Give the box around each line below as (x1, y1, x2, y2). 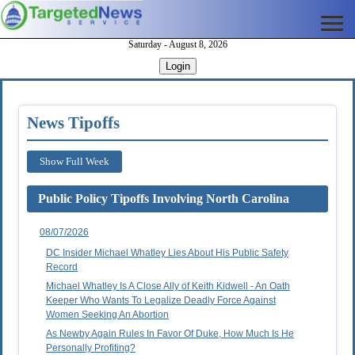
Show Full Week (40, 155, 109, 168)
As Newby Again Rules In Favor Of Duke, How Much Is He (46, 328, 294, 340)
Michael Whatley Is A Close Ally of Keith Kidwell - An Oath (46, 281, 290, 292)
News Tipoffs (27, 113, 120, 133)
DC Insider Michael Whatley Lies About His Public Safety (46, 247, 288, 259)
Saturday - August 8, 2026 (128, 39, 227, 51)
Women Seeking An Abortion (46, 309, 169, 321)
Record (46, 261, 78, 273)
